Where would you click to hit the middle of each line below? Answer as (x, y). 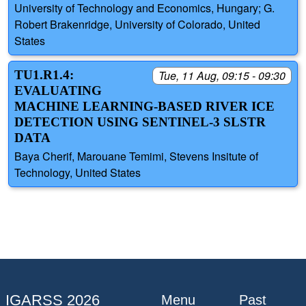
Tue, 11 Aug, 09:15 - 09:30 (222, 76)
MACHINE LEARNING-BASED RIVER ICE (144, 107)
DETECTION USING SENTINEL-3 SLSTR (140, 122)
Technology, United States (78, 172)
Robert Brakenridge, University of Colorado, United (137, 25)
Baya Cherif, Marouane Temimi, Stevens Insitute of (136, 156)
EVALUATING (58, 91)
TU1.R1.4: (44, 75)
